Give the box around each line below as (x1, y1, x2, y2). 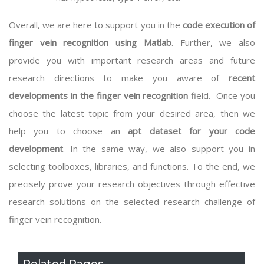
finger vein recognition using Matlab (9, 37, 171, 48)
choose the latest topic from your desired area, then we (9, 107, 255, 119)
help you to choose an (9, 125, 128, 137)
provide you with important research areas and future (9, 54, 255, 66)
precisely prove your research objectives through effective (9, 178, 255, 190)
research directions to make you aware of (9, 72, 229, 84)
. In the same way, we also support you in (63, 143, 255, 154)
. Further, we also (171, 37, 256, 48)
